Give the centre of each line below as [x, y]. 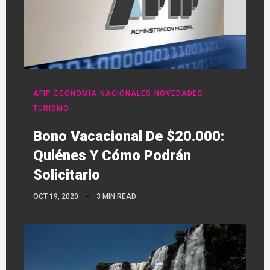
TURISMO [51, 109]
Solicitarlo [67, 175]
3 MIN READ [116, 197]
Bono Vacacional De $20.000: [129, 137]
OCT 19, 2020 [56, 197]
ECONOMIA [76, 94]
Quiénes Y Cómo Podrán [112, 156]
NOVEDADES [179, 94]
